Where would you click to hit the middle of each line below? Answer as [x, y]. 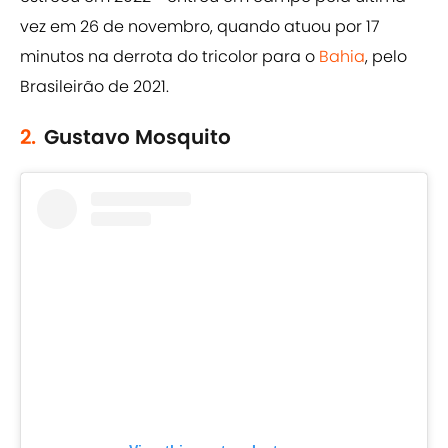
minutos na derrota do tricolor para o [169, 57]
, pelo [386, 57]
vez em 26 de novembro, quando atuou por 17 [200, 27]
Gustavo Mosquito [137, 137]
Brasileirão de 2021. [94, 87]
